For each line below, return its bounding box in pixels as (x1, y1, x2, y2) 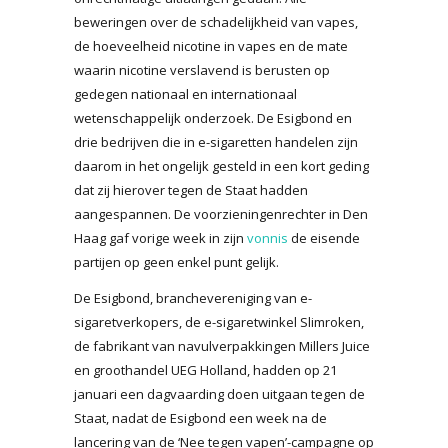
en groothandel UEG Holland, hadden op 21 (74, 360, 337, 379)
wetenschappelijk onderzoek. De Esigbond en (74, 108, 352, 127)
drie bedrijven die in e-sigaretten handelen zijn (74, 132, 358, 151)
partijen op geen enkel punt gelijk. (74, 252, 279, 271)
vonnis (247, 228, 288, 247)
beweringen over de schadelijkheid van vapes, (74, 12, 358, 31)
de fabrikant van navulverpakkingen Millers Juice (74, 336, 370, 355)
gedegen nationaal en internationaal (74, 84, 297, 103)
